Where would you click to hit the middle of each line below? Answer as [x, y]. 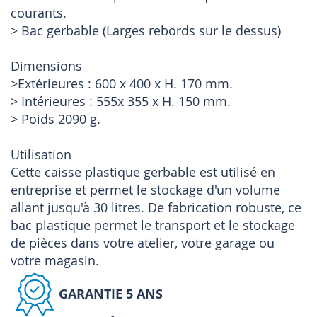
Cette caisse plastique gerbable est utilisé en [143, 172]
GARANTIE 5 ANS [111, 294]
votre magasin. [55, 261]
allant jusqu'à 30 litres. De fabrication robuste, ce [156, 208]
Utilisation [41, 155]
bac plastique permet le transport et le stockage [153, 225]
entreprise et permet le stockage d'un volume [145, 190]
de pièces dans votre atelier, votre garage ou [143, 243]
